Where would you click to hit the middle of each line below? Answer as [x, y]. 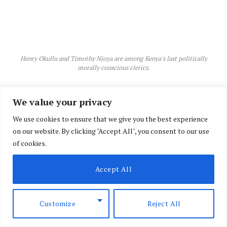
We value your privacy [62, 102]
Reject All [164, 203]
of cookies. [30, 143]
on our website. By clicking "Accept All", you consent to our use [111, 131]
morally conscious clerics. [113, 68]
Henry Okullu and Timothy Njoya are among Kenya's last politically [113, 59]
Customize [58, 203]
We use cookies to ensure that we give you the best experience [110, 119]
